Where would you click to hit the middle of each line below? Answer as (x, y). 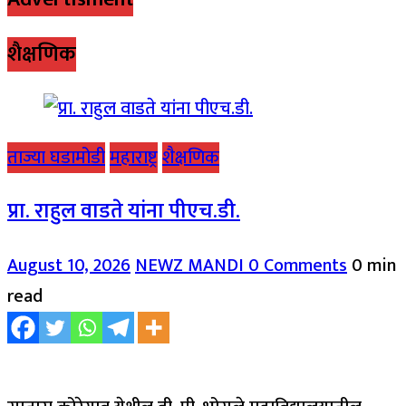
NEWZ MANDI (192, 265)
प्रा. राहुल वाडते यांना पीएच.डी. (124, 212)
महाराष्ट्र (134, 157)
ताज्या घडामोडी (56, 157)
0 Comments (298, 265)
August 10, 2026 (69, 265)
